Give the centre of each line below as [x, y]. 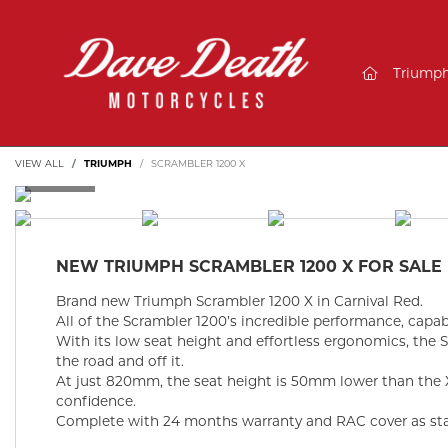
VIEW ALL [39, 164]
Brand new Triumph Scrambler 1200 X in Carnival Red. [239, 301]
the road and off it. [120, 361]
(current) [404, 72]
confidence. [96, 401]
